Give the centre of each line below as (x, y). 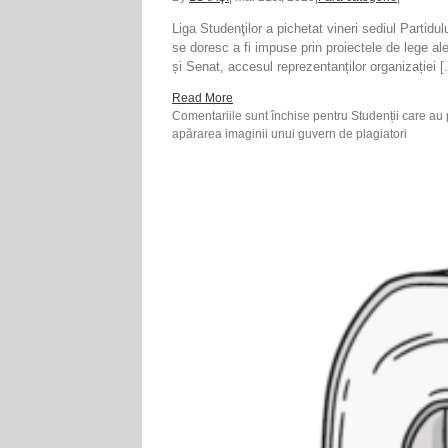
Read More (202, 98)
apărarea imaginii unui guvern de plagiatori (289, 134)
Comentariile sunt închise (241, 116)
